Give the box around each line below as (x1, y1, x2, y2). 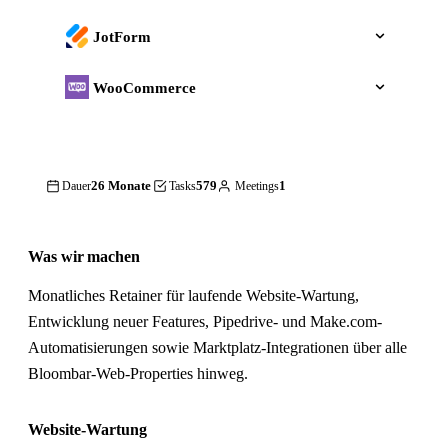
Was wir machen (28, 247, 140, 265)
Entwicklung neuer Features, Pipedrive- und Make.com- (28, 312, 382, 330)
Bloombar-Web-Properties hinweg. (28, 364, 248, 382)
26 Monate (91, 178, 151, 194)
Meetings (235, 179, 279, 194)
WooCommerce (92, 78, 196, 96)
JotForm (92, 27, 151, 45)
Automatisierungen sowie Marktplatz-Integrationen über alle (28, 338, 407, 356)
